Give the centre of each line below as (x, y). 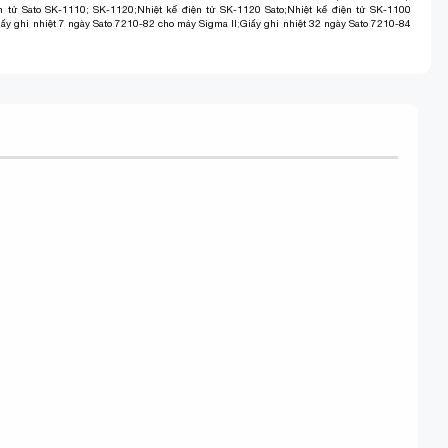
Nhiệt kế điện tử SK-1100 (349, 9)
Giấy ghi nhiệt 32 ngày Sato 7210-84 (326, 23)
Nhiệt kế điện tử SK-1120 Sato (211, 9)
